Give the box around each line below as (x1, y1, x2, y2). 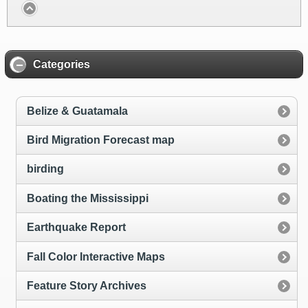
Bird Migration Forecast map (27, 134, 175, 146)
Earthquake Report (27, 221, 126, 234)
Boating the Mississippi (27, 192, 148, 204)
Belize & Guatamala (27, 104, 128, 117)
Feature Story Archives (27, 279, 146, 291)
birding (27, 163, 64, 175)
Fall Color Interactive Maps (27, 250, 165, 263)
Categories (33, 58, 90, 70)
